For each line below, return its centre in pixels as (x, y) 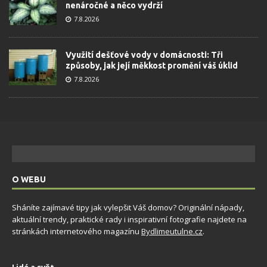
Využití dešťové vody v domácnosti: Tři (144, 55)
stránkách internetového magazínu (77, 231)
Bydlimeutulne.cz (172, 231)
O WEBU (29, 179)
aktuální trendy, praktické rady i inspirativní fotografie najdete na (129, 219)
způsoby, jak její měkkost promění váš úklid (152, 65)
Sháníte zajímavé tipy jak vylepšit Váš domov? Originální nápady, (128, 207)
